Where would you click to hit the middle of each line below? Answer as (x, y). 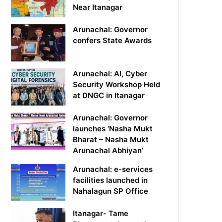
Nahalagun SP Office (111, 191)
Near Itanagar (98, 7)
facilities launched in (111, 180)
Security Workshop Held (117, 85)
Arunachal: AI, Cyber (110, 74)
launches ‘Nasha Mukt (113, 129)
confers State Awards (112, 41)
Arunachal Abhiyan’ (108, 151)
